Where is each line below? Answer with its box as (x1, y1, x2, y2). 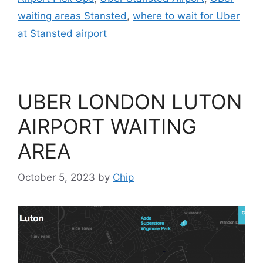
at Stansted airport (18, 28, 107, 40)
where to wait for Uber (133, 10, 240, 22)
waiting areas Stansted (18, 10, 127, 22)
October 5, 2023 (18, 171, 95, 183)
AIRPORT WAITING (18, 114, 197, 139)
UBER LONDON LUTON (18, 89, 242, 114)
